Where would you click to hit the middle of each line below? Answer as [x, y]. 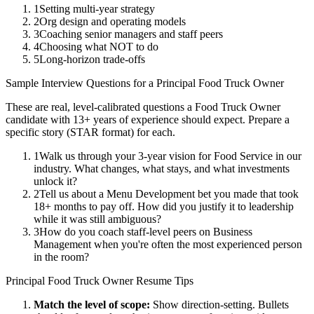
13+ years [95, 120]
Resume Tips [163, 281]
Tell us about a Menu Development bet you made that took [169, 194]
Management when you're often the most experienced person [168, 245]
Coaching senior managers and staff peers [131, 34]
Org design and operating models [112, 22]
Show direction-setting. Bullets [221, 305]
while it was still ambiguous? [97, 219]
